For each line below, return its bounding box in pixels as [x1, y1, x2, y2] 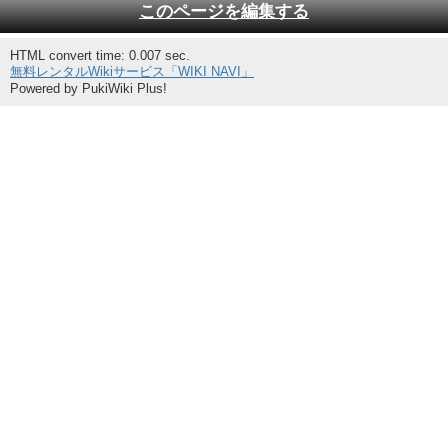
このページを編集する [139, 2, 309, 21]
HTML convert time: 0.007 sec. [10, 48, 190, 63]
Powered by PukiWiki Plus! [10, 81, 167, 96]
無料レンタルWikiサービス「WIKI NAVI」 [10, 64, 254, 79]
